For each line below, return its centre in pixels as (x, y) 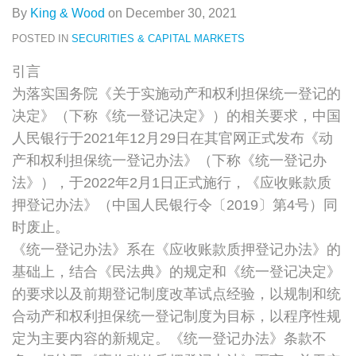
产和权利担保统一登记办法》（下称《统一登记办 (169, 160)
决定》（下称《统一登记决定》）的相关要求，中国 (176, 116)
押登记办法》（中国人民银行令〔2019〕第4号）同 (175, 205)
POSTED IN (42, 38)
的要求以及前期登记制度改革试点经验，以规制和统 (176, 294)
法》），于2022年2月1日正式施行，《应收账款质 (172, 182)
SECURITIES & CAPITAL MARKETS (158, 38)
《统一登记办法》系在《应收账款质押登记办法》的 (176, 249)
